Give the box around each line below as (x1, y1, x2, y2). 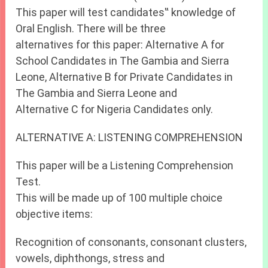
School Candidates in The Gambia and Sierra (16, 54, 230, 68)
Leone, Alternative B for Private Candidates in (16, 71, 233, 84)
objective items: (16, 208, 93, 221)
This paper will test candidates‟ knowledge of (16, 6, 236, 19)
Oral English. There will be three (16, 22, 166, 35)
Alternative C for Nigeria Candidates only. (16, 103, 214, 116)
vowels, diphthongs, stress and (16, 252, 165, 265)
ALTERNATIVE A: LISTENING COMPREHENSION (16, 131, 243, 144)
